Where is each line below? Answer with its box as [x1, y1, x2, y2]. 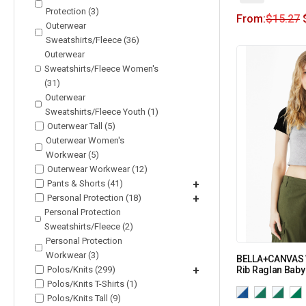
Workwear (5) [46, 149, 100, 160]
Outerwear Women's [46, 135, 125, 145]
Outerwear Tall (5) [47, 120, 115, 131]
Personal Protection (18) [47, 192, 141, 203]
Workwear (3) [46, 249, 100, 260]
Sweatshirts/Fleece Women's [44, 63, 158, 74]
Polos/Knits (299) [47, 264, 115, 275]
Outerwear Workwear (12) [47, 163, 148, 174]
